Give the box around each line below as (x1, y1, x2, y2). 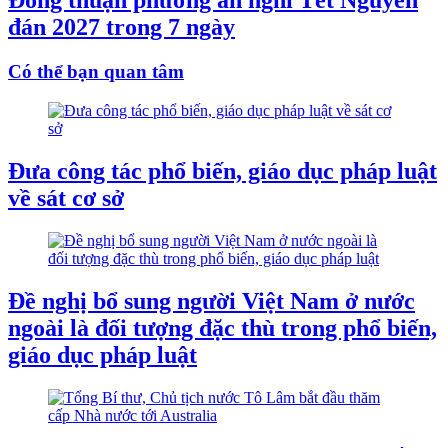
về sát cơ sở (8, 184, 124, 211)
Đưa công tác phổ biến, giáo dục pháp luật (8, 157, 437, 184)
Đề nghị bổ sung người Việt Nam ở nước (8, 287, 415, 314)
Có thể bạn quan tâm (8, 61, 184, 83)
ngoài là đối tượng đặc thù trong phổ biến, (8, 314, 437, 341)
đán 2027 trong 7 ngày (8, 14, 235, 41)
